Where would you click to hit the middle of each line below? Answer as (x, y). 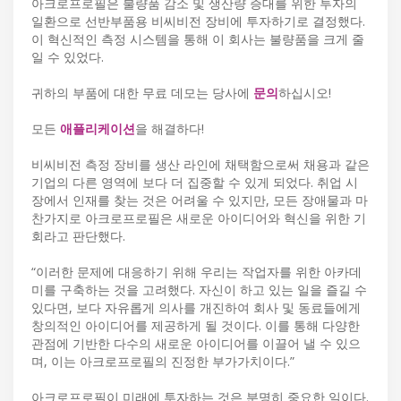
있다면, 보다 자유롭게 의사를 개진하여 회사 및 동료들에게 (196, 308)
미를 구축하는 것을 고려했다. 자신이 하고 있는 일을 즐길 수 (199, 290)
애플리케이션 (98, 129)
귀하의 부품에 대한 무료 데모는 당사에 (142, 93)
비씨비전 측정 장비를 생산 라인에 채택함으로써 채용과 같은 (200, 165)
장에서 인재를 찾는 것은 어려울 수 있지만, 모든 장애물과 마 (200, 200)
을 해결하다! (170, 129)
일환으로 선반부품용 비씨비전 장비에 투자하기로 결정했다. (198, 21)
